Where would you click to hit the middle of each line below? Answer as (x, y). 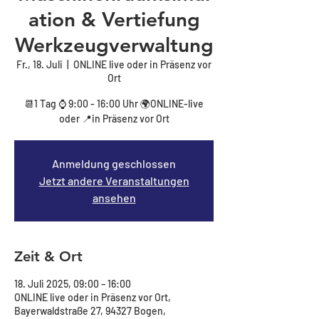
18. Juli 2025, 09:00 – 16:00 (73, 284)
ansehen (114, 198)
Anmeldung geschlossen (114, 163)
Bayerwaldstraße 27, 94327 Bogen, (90, 311)
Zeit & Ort (48, 256)
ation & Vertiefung (114, 19)
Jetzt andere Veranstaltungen (114, 181)
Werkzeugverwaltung (114, 45)
